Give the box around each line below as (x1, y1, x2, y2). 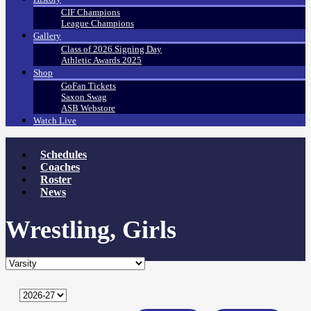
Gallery (33, 31, 61, 42)
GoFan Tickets (61, 81, 116, 92)
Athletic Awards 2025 (61, 55, 142, 66)
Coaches (40, 161, 80, 174)
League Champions (61, 18, 134, 29)
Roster (40, 174, 72, 186)
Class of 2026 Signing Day (61, 44, 162, 55)
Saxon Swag (61, 92, 107, 103)
